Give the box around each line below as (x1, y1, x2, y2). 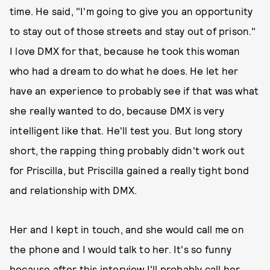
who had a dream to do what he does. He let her (10, 64, 239, 77)
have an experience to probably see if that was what (10, 84, 259, 96)
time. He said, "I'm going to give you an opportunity (10, 5, 253, 17)
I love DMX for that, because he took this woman (10, 45, 240, 57)
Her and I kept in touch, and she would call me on (10, 223, 244, 235)
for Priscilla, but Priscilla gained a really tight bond (10, 164, 250, 176)
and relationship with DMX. (10, 184, 137, 196)
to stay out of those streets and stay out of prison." (10, 25, 256, 37)
